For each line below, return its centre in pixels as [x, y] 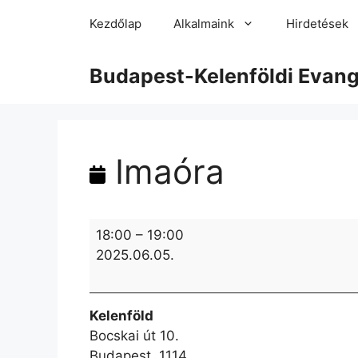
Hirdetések [317, 24]
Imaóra [165, 171]
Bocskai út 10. [134, 335]
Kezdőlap [115, 24]
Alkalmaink [204, 24]
